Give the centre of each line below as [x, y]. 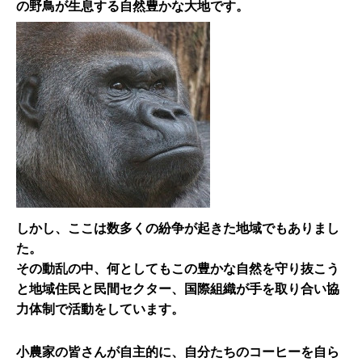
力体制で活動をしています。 [100, 310]
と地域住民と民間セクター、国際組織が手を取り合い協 [178, 290]
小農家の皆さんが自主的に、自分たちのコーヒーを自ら [178, 353]
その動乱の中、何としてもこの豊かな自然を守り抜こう [178, 269]
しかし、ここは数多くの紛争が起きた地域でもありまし [178, 229]
